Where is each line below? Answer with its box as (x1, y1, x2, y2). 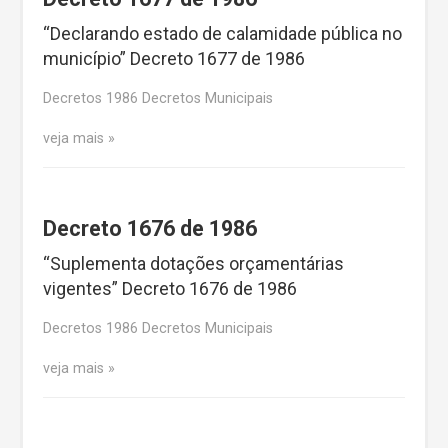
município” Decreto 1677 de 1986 (43, 48, 305, 70)
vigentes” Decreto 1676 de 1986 (43, 278, 297, 300)
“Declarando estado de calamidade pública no (43, 23, 402, 45)
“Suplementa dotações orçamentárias (43, 253, 344, 275)
